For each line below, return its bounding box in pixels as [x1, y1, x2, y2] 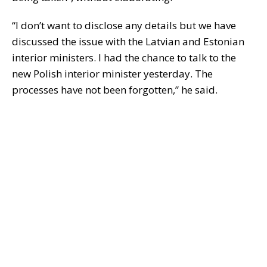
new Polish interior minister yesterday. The [12, 67, 213, 81]
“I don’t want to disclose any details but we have [12, 18, 236, 33]
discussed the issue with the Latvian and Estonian [12, 35, 244, 49]
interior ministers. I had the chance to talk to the [12, 51, 236, 65]
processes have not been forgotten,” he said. [12, 83, 218, 97]
